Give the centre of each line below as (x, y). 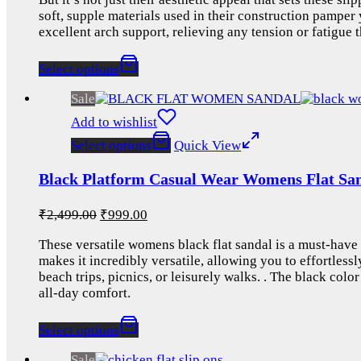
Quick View (207, 146)
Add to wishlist (114, 122)
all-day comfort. (85, 293)
